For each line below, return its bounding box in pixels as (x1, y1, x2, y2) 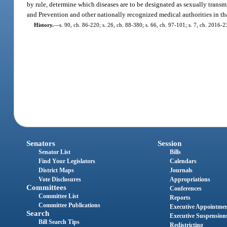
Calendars (169, 158, 197, 165)
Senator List (39, 148, 71, 156)
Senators (26, 139, 56, 148)
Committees (26, 183, 67, 192)
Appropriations (169, 176, 210, 183)
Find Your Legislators (39, 158, 96, 165)
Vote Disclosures (39, 176, 82, 183)
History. (33, 21, 54, 28)
